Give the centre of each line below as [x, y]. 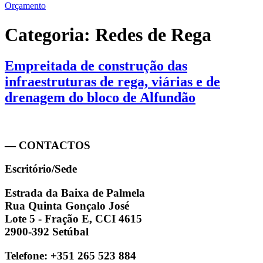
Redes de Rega [153, 34]
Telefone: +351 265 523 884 [70, 255]
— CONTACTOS [48, 145]
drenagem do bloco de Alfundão [100, 98]
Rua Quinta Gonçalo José [67, 206]
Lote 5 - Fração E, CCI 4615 [73, 219]
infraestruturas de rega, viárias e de [112, 82]
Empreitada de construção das [96, 66]
